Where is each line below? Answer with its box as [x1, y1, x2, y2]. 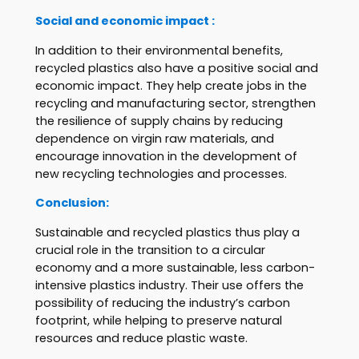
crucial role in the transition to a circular [34, 241, 265, 258]
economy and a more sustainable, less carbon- [34, 259, 315, 276]
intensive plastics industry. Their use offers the [34, 276, 304, 293]
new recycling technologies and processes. [34, 165, 287, 182]
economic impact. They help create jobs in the [34, 77, 307, 94]
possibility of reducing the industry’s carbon [34, 294, 290, 311]
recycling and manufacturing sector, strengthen [34, 95, 316, 111]
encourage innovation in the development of [34, 147, 297, 164]
